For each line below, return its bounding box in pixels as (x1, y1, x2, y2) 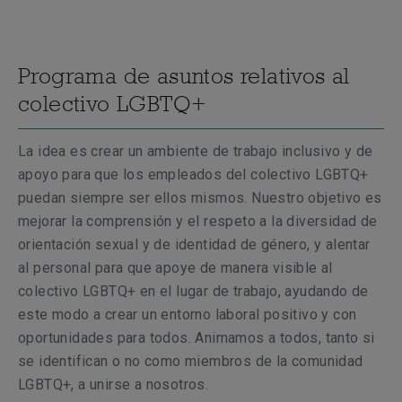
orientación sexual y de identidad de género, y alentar (18, 236, 371, 253)
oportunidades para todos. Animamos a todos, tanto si (18, 329, 375, 346)
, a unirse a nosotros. (71, 376, 213, 393)
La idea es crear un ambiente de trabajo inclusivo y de (18, 143, 373, 160)
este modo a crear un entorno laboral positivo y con (18, 306, 357, 323)
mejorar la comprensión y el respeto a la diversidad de (18, 213, 378, 230)
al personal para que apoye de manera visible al (18, 259, 333, 276)
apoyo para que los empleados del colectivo (18, 166, 316, 183)
